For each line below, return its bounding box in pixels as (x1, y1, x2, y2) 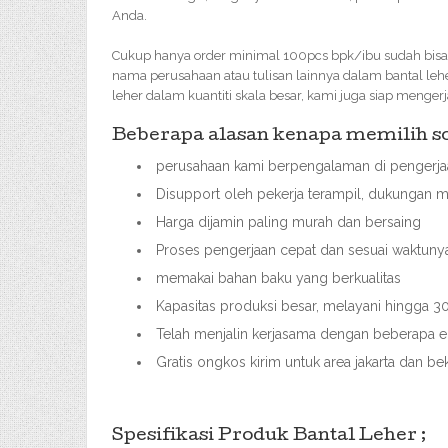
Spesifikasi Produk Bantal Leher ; (112, 428, 426, 445)
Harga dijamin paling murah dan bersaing (156, 214, 421, 230)
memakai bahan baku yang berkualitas (156, 270, 401, 286)
